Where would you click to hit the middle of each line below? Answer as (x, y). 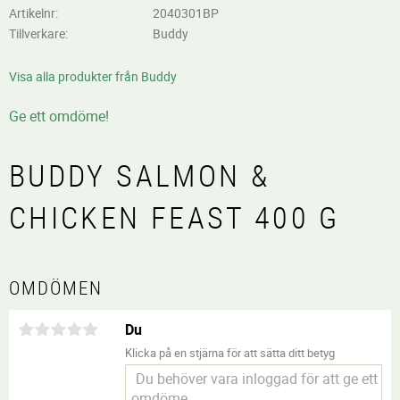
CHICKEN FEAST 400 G (175, 218)
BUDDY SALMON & (140, 176)
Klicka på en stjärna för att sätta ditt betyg (230, 353)
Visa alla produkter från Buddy (93, 77)
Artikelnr (32, 12)
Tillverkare (37, 34)
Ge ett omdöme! (59, 117)
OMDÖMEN (56, 288)
